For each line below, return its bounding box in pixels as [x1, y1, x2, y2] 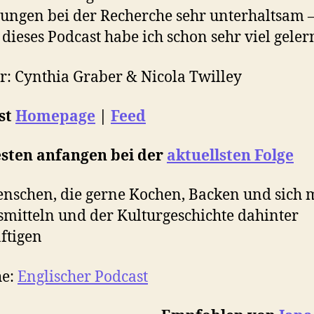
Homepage [15, 107, 95, 126]
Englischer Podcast [18, 267, 148, 287]
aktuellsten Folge [167, 146, 294, 166]
